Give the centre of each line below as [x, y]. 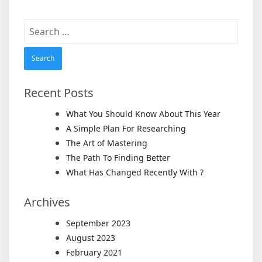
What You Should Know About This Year [143, 114]
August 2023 [91, 238]
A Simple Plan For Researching [126, 128]
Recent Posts [59, 93]
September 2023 [98, 223]
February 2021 [94, 252]
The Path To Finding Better [118, 158]
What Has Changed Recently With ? [135, 172]
